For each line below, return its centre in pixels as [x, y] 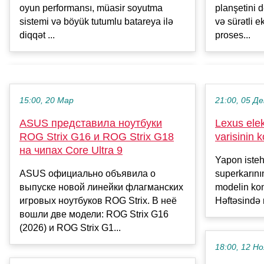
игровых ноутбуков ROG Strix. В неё [98, 201]
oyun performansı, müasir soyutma [91, 8]
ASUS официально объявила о [88, 174]
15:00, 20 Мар [47, 101]
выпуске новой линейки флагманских [101, 187]
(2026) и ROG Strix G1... [70, 228]
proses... [233, 35]
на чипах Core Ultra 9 [71, 151]
